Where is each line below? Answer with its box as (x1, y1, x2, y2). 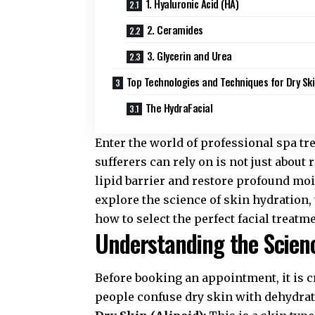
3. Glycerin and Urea (146, 48, 232, 64)
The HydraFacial (145, 100, 213, 116)
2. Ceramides (146, 22, 203, 38)
